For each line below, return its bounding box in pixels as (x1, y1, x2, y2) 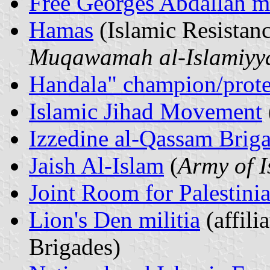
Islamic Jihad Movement (29, 98, 262, 124)
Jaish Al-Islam (29, 152, 164, 178)
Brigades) (29, 233, 121, 260)
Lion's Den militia (29, 206, 200, 233)
